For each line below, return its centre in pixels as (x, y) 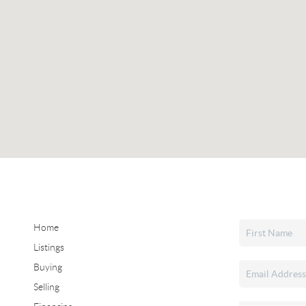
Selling (46, 287)
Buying (47, 267)
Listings (48, 247)
